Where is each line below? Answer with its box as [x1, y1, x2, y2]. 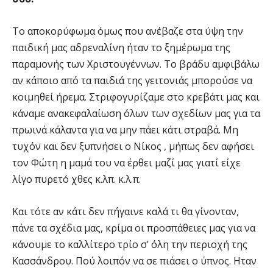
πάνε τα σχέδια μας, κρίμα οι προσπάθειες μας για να [12, 221, 255, 235]
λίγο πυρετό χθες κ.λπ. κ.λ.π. [12, 172, 141, 186]
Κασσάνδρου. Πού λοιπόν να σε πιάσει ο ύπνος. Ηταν [12, 253, 257, 268]
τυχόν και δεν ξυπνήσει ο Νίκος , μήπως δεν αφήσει [12, 139, 254, 153]
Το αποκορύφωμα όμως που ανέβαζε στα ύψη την [12, 24, 243, 38]
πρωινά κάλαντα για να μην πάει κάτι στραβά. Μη [12, 122, 238, 136]
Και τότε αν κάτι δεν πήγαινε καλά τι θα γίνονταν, [12, 204, 239, 218]
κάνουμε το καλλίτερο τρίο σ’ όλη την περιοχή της [12, 237, 247, 251]
